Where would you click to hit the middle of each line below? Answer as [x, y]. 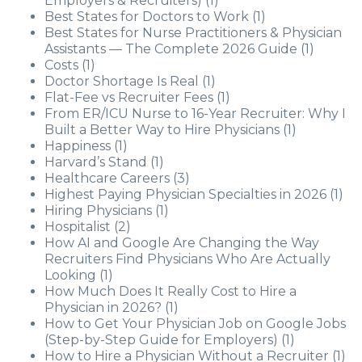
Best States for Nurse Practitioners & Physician [193, 33]
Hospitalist [78, 227]
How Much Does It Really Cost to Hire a [170, 291]
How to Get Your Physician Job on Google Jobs [195, 324]
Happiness [78, 146]
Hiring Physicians [98, 210]
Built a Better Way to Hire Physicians [162, 130]
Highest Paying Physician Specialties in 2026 [185, 194]
